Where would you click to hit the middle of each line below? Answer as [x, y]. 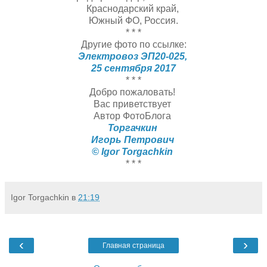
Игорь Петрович [133, 139]
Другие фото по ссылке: [133, 44]
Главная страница [133, 245]
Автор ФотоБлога [133, 116]
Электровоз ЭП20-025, [133, 56]
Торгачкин [133, 128]
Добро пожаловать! [133, 92]
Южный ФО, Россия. [133, 20]
